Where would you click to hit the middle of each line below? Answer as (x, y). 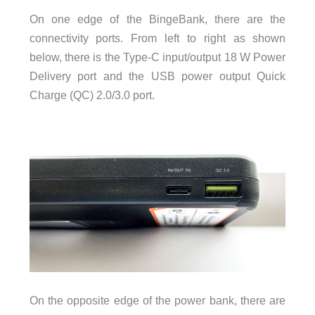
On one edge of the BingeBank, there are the (157, 19)
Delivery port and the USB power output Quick (157, 76)
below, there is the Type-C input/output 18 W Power (157, 57)
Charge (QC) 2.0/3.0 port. (92, 95)
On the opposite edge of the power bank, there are (157, 300)
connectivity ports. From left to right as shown (157, 38)
